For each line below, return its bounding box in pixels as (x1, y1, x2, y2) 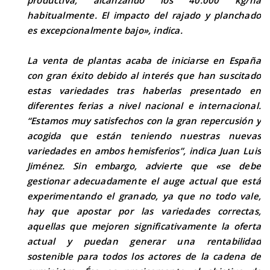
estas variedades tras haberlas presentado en (27, 84, 261, 96)
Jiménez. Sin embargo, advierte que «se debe (27, 160, 261, 172)
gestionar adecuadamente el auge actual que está (27, 175, 261, 187)
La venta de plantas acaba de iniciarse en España (27, 54, 261, 66)
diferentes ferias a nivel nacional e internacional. (27, 99, 261, 111)
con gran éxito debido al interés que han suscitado (27, 69, 261, 81)
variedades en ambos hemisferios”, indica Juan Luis (27, 145, 261, 157)
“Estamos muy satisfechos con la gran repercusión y (27, 115, 261, 127)
